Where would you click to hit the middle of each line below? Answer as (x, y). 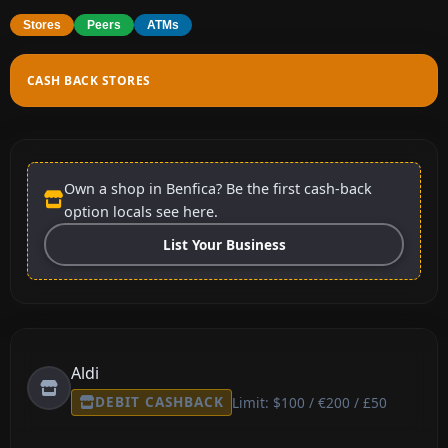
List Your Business (224, 244)
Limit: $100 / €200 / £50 (309, 402)
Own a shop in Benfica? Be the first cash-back (218, 188)
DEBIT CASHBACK (159, 402)
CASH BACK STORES (89, 80)
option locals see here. (141, 211)
